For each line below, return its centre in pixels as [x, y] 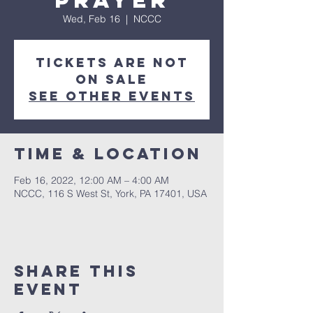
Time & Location [108, 154]
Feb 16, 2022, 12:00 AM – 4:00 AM [92, 180]
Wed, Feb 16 [91, 19]
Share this [76, 271]
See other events [112, 96]
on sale [112, 79]
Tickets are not [112, 63]
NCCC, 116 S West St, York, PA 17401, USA [110, 194]
